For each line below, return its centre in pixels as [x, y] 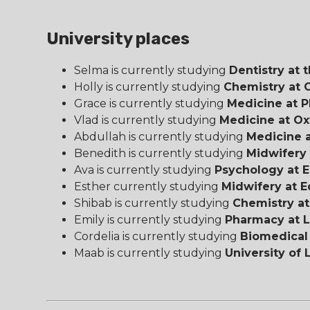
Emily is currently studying [150, 219]
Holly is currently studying [149, 86]
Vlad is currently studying [147, 120]
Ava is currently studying [145, 170]
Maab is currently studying [150, 253]
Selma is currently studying [152, 70]
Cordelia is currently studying [157, 236]
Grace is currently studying [151, 103]
